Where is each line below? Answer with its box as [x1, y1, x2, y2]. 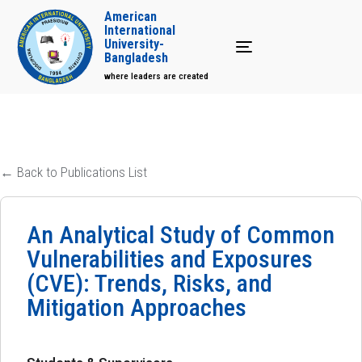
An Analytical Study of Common [27, 221, 335, 249]
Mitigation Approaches [27, 293, 246, 322]
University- [104, 36, 164, 52]
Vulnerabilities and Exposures [27, 245, 313, 273]
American [104, 8, 157, 24]
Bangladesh [104, 49, 168, 65]
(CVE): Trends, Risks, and [27, 269, 272, 297]
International [104, 22, 175, 38]
